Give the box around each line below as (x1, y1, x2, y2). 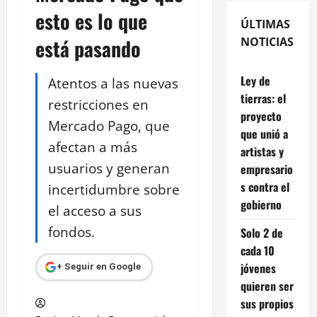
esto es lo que (35, 6, 147, 35)
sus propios (240, 294, 294, 312)
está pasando (35, 33, 141, 63)
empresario (240, 160, 293, 178)
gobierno (240, 195, 282, 213)
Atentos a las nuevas (48, 73, 178, 93)
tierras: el (240, 89, 286, 107)
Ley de (240, 71, 270, 89)
